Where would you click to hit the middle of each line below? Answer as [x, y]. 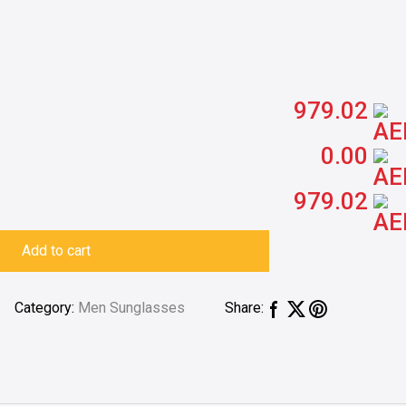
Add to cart [57, 251]
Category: [47, 308]
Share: [245, 308]
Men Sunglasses [132, 308]
